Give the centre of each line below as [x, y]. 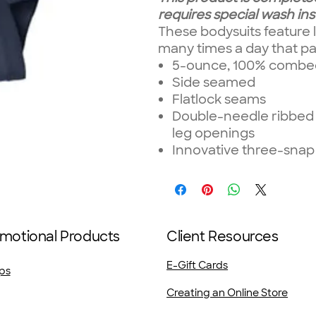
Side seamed [214, 82]
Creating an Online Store [227, 293]
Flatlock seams [219, 99]
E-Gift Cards [197, 266]
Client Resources [223, 237]
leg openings [213, 133]
